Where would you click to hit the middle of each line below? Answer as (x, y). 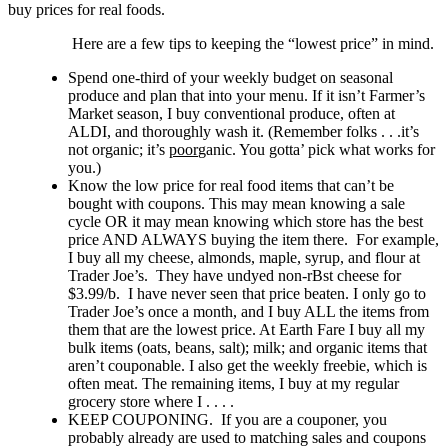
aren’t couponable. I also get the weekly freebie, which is (247, 365)
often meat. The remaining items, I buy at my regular (233, 383)
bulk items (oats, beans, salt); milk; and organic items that (247, 347)
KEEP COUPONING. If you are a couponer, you (227, 419)
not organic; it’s (118, 149)
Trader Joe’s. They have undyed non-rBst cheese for (234, 275)
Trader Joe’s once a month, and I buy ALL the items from (248, 311)
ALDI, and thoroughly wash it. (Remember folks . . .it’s (243, 131)
